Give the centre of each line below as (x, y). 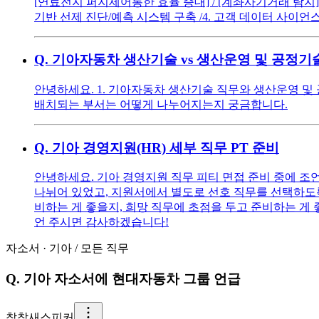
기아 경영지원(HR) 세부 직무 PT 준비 (166, 147)
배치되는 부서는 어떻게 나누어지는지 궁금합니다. (161, 104)
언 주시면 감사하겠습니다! (101, 222)
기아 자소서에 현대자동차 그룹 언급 (132, 279)
